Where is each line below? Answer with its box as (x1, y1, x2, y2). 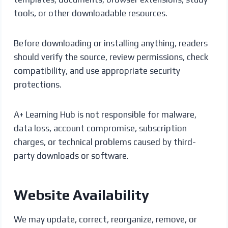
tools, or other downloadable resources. (13, 8, 167, 18)
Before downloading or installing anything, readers (13, 38, 208, 48)
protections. (13, 79, 62, 90)
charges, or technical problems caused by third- (13, 136, 196, 147)
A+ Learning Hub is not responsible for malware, (13, 109, 196, 120)
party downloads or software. (13, 150, 129, 161)
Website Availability (13, 186, 149, 203)
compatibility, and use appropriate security (13, 65, 180, 76)
